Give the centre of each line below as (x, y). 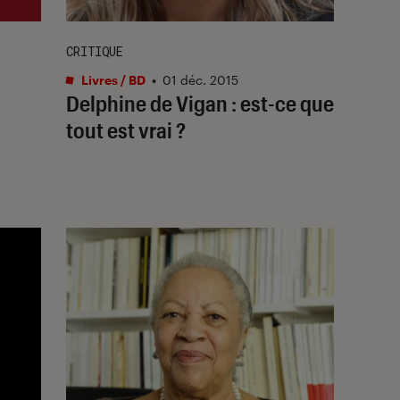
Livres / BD (112, 79)
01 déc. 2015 (200, 79)
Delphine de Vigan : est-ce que (200, 103)
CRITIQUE (95, 51)
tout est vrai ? (126, 129)
